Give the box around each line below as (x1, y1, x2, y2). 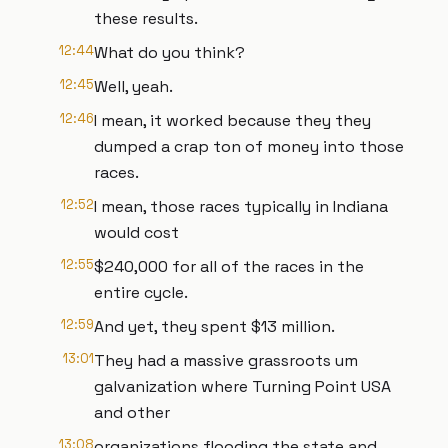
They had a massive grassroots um (94, 350, 358, 371)
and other (94, 402, 170, 423)
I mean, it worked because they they (94, 110, 371, 131)
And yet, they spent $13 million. (94, 316, 335, 337)
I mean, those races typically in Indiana (94, 196, 388, 217)
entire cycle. (94, 282, 188, 303)
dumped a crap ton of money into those (94, 136, 404, 157)
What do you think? (94, 42, 245, 63)
